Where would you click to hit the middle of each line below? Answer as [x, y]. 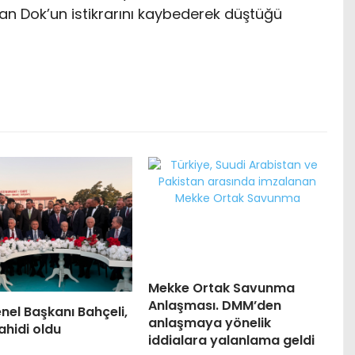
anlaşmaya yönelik [209, 323]
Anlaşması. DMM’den [214, 306]
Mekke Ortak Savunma [221, 288]
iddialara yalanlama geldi [231, 341]
